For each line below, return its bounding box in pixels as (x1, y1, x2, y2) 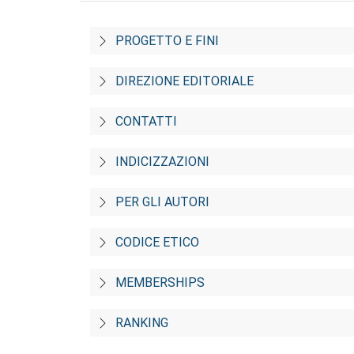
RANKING (115, 315, 168, 330)
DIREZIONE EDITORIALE (115, 73, 254, 88)
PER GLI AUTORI (115, 194, 209, 209)
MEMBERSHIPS (115, 275, 205, 290)
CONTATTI (115, 114, 177, 129)
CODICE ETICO (115, 235, 199, 250)
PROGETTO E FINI (115, 33, 219, 48)
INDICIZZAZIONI (115, 154, 209, 169)
